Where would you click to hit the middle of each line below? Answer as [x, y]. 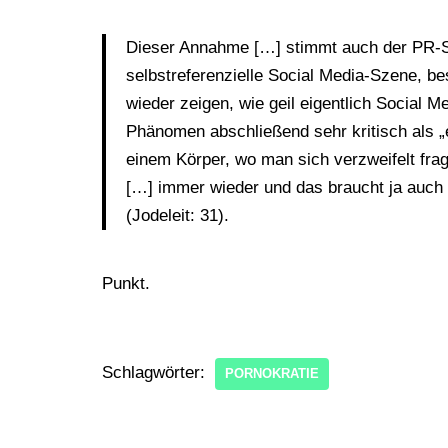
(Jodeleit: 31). [177, 215]
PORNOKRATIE [272, 373]
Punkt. [126, 283]
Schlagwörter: [153, 372]
